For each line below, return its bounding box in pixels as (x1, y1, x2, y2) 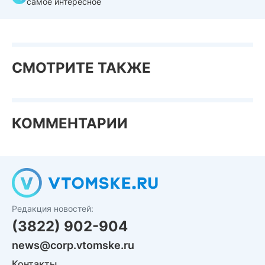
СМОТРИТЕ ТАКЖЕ (12, 59, 151, 76)
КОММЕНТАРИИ (12, 115, 128, 132)
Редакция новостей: (12, 203, 93, 214)
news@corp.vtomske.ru (12, 239, 134, 251)
